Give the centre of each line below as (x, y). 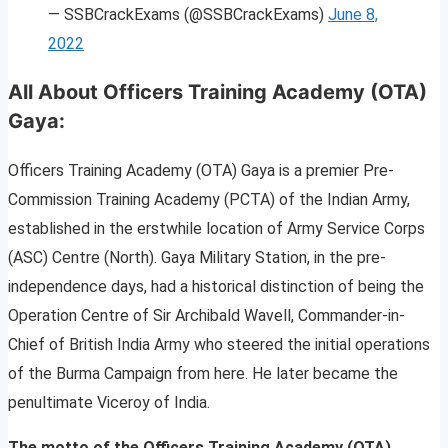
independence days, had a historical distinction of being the (216, 287)
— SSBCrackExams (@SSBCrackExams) (188, 15)
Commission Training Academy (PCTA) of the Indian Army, (209, 200)
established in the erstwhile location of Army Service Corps (216, 229)
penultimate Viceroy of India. (109, 403)
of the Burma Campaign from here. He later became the (203, 374)
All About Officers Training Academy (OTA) (217, 92)
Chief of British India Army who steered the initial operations (219, 345)
